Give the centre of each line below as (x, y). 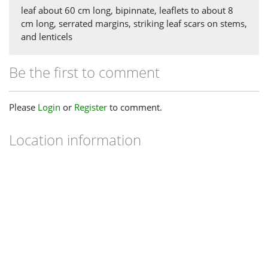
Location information (75, 139)
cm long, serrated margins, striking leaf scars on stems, (134, 23)
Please (23, 107)
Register (91, 107)
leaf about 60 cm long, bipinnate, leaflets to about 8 (127, 10)
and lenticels (47, 36)
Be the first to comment (84, 72)
